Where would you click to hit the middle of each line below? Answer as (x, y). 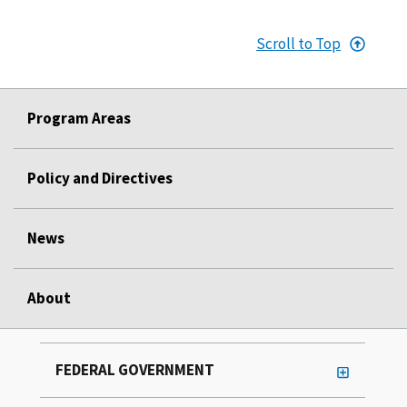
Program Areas (79, 118)
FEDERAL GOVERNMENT (135, 369)
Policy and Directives (100, 178)
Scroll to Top (299, 43)
